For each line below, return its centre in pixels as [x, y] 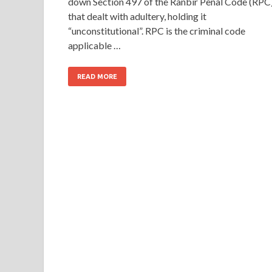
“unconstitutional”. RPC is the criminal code [157, 30]
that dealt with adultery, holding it [137, 16]
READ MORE [97, 76]
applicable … [94, 45]
